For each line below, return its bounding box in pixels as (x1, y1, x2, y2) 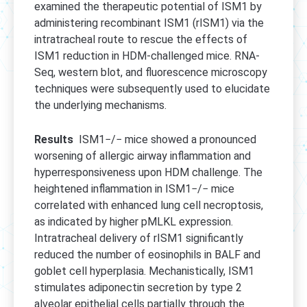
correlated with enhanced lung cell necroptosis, (34, 198, 263, 212)
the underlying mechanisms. (34, 99, 167, 112)
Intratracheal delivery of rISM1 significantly (34, 231, 243, 245)
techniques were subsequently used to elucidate (34, 82, 270, 96)
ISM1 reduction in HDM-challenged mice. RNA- (34, 49, 260, 63)
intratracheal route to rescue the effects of (34, 33, 247, 47)
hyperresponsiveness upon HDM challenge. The (34, 165, 262, 179)
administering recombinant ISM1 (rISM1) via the (34, 16, 264, 30)
